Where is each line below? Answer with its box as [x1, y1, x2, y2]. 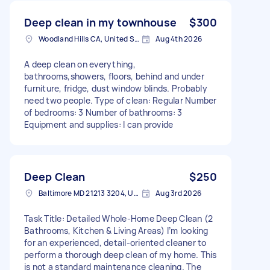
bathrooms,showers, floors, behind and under [24, 70, 204, 82]
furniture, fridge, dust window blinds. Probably [24, 82, 207, 94]
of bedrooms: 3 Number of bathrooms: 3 [24, 106, 183, 118]
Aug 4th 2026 [155, 33, 202, 44]
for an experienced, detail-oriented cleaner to [24, 236, 207, 248]
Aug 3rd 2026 [155, 187, 201, 198]
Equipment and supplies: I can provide [24, 118, 174, 130]
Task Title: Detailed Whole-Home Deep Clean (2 [24, 212, 213, 224]
